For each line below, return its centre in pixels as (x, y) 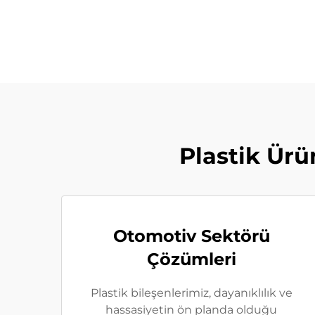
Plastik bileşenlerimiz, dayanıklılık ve (191, 293)
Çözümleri (191, 259)
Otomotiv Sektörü (191, 236)
